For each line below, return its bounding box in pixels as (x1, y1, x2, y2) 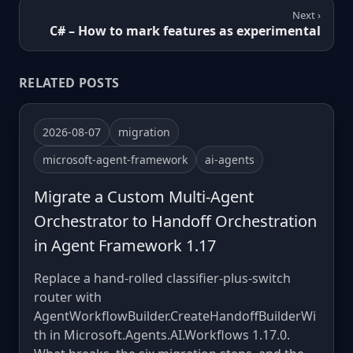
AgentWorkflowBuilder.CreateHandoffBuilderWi (34, 307, 316, 325)
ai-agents (205, 151, 255, 167)
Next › (292, 7, 321, 22)
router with (34, 288, 102, 306)
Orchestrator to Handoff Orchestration (34, 210, 317, 232)
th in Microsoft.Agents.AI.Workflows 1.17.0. (34, 325, 290, 344)
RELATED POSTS (19, 73, 120, 91)
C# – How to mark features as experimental (50, 21, 321, 39)
